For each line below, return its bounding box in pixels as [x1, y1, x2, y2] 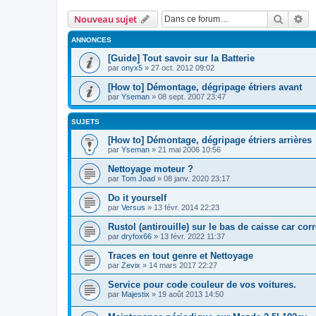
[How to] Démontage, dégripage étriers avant [108, 81, 302, 92]
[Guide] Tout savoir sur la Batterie [108, 52, 255, 63]
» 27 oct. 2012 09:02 [142, 63, 214, 72]
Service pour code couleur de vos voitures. [108, 279, 296, 290]
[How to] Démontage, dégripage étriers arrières [108, 134, 312, 145]
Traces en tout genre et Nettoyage [108, 250, 253, 261]
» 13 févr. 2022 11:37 [152, 231, 225, 241]
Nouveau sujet [74, 12, 137, 25]
